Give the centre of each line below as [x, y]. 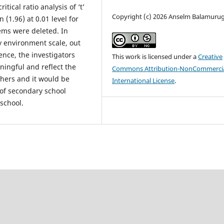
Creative [210, 56]
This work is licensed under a [155, 56]
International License [143, 80]
